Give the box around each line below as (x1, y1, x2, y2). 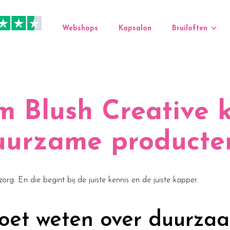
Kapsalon (119, 24, 151, 32)
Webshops (62, 24, 98, 32)
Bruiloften (172, 24, 207, 32)
